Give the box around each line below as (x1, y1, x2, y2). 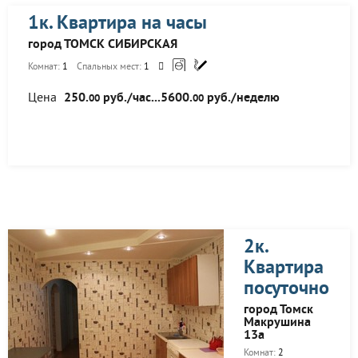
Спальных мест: (77, 62, 144, 74)
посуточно (244, 277, 329, 301)
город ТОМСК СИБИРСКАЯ (28, 37, 177, 53)
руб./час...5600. (100, 90, 193, 106)
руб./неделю (204, 90, 280, 106)
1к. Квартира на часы (28, 12, 207, 36)
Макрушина (244, 315, 311, 331)
